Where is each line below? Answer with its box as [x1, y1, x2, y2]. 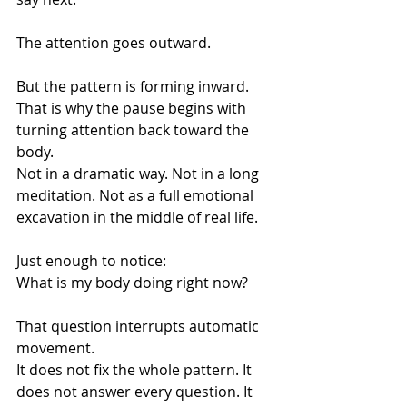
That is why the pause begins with [16, 98, 250, 118]
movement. [16, 338, 94, 358]
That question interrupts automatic [16, 316, 263, 336]
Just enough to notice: [16, 251, 166, 271]
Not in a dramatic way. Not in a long [16, 164, 263, 184]
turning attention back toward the [16, 120, 253, 140]
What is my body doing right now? [16, 273, 248, 293]
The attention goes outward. [16, 33, 211, 53]
